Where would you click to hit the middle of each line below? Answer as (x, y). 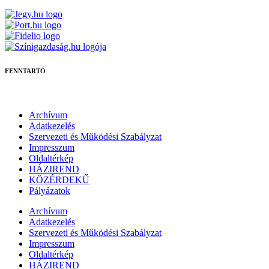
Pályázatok (50, 190)
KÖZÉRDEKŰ (59, 180)
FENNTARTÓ (25, 71)
